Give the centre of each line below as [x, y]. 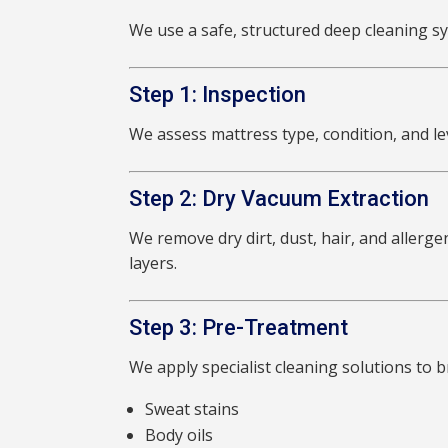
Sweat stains [192, 409]
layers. [153, 263]
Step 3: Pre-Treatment [239, 328]
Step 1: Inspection [218, 95]
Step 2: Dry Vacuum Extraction [279, 199]
